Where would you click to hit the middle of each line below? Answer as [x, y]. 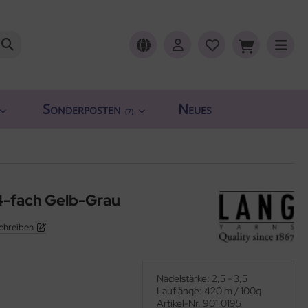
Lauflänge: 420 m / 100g [209, 290]
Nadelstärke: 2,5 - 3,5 [202, 278]
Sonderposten [82, 109]
